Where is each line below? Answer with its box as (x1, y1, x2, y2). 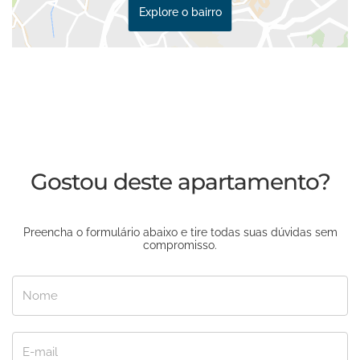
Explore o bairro (138, 5, 222, 18)
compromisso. (143, 239, 217, 252)
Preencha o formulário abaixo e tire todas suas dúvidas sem (22, 226, 337, 239)
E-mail (12, 333, 46, 346)
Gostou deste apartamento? (30, 168, 330, 195)
